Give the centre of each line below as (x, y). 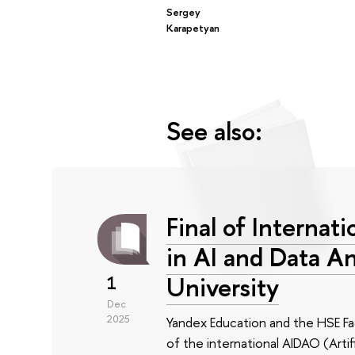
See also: (214, 131)
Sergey (183, 12)
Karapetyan (193, 28)
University (222, 286)
